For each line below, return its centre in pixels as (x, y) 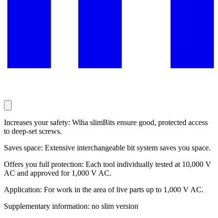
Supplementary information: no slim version (71, 206)
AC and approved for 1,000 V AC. (58, 173)
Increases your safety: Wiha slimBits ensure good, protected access (106, 123)
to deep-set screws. (33, 131)
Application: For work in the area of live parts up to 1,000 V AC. (104, 190)
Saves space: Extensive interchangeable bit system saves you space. (107, 148)
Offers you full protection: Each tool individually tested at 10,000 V (108, 164)
